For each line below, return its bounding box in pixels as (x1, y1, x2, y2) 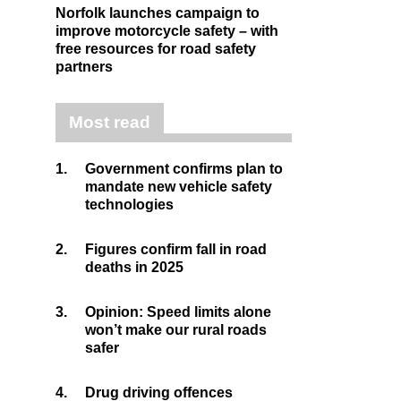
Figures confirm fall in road (85, 242, 267, 257)
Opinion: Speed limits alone (85, 304, 271, 320)
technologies (85, 197, 174, 212)
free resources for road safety (55, 41, 256, 56)
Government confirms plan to (85, 161, 283, 176)
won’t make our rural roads (85, 322, 267, 337)
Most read (69, 113, 150, 132)
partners (55, 59, 113, 74)
